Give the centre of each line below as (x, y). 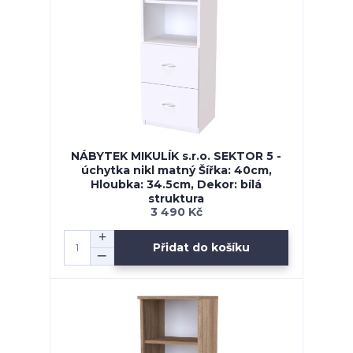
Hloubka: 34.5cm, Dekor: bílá (176, 185)
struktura (176, 199)
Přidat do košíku (202, 248)
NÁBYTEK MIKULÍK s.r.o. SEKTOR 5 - (176, 156)
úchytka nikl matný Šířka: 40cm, (176, 171)
